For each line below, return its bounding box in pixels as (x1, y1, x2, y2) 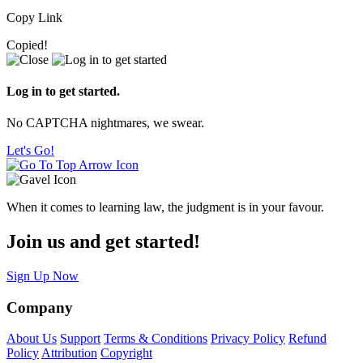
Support (60, 331, 100, 346)
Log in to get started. (6, 83, 120, 98)
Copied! (6, 37, 48, 52)
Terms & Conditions (104, 331, 207, 346)
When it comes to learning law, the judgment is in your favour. (6, 200, 324, 215)
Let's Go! (6, 143, 54, 158)
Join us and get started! (6, 231, 200, 252)
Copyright (100, 346, 152, 361)
